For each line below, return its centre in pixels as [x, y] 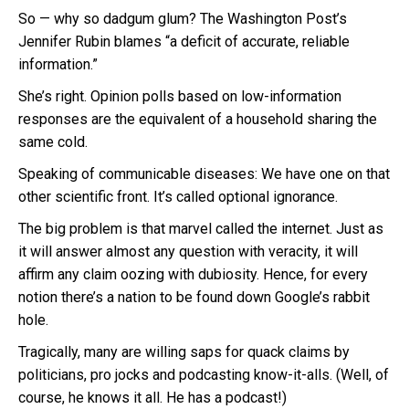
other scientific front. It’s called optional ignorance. [178, 196]
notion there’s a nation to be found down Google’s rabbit [194, 297]
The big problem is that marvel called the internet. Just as [201, 228]
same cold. [53, 142]
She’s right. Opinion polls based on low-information [180, 96]
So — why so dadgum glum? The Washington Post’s [183, 18]
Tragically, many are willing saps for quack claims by [184, 351]
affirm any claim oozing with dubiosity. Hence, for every [193, 274]
